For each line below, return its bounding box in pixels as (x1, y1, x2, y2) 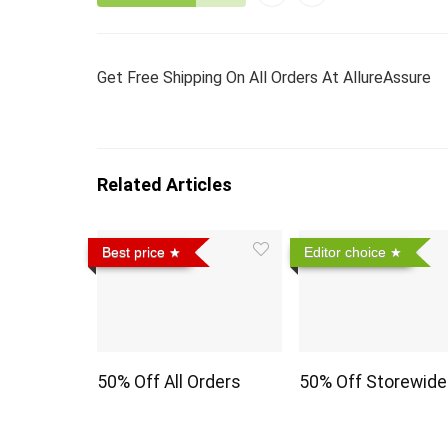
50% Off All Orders (97, 371, 242, 392)
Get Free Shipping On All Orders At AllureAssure (97, 68, 431, 88)
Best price (102, 244, 166, 261)
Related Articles (97, 174, 232, 196)
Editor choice (303, 244, 386, 261)
